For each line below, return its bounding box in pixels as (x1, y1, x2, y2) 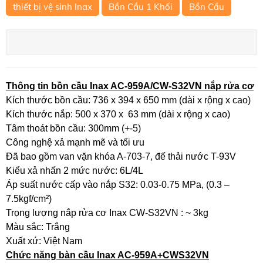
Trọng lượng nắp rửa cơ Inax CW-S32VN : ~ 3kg (6, 207, 208, 218)
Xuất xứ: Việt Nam (6, 235, 82, 246)
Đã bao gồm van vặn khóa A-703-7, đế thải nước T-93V (6, 151, 236, 161)
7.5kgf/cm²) (6, 193, 52, 204)
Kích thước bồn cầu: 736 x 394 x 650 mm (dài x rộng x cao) (6, 95, 251, 105)
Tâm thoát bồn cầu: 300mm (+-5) (6, 123, 141, 133)
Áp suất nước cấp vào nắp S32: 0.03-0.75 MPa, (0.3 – (6, 179, 230, 190)
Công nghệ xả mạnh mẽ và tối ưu (6, 137, 144, 147)
